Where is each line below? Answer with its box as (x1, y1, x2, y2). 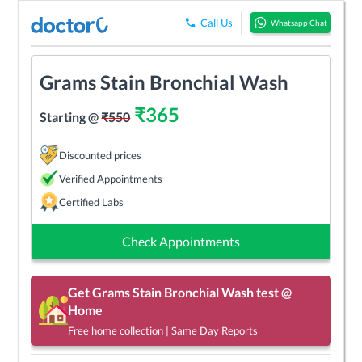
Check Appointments (122, 233, 240, 249)
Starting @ (40, 108, 102, 124)
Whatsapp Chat (270, 18, 327, 28)
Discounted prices (59, 148, 142, 162)
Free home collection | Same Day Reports (68, 323, 259, 337)
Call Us (200, 16, 233, 30)
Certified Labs (59, 195, 124, 208)
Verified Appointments (59, 171, 163, 185)
